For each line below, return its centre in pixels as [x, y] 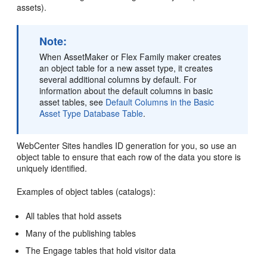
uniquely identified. [52, 168]
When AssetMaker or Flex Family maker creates [131, 57]
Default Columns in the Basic [160, 102]
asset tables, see [73, 102]
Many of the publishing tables [81, 233]
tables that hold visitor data [124, 250]
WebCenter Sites [49, 145]
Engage [58, 250]
